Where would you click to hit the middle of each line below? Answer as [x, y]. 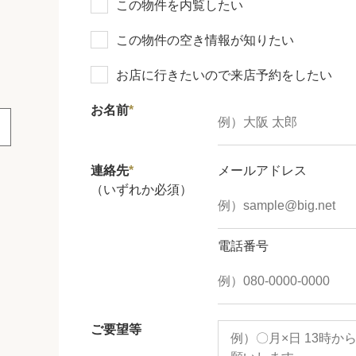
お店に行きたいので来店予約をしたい [224, 75]
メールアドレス [262, 170]
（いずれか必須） [141, 189]
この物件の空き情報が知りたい [205, 40]
